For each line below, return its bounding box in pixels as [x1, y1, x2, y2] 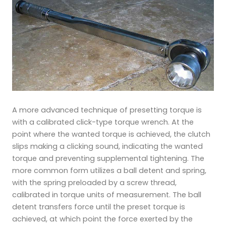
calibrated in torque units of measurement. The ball [12, 189, 201, 200]
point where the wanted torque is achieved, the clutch [12, 129, 210, 139]
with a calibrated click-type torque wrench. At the [12, 117, 194, 127]
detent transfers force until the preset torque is [12, 201, 185, 212]
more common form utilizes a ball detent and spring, [12, 165, 206, 176]
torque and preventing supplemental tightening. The [12, 153, 204, 163]
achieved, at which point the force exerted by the [12, 213, 193, 224]
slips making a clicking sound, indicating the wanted [12, 141, 203, 151]
